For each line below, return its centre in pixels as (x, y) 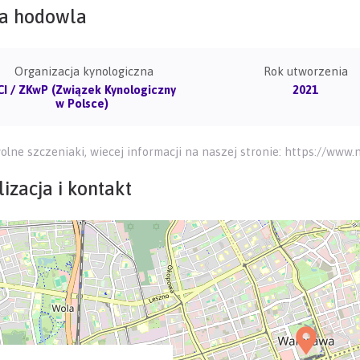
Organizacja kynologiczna (84, 71)
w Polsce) (84, 103)
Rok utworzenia (305, 71)
